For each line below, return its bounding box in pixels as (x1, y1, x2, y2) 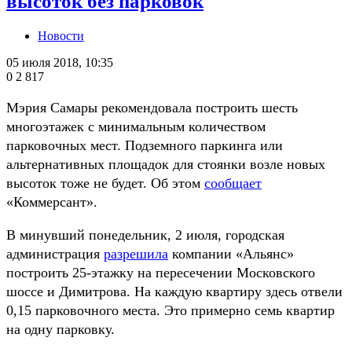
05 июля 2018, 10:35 (6, 56, 113, 70)
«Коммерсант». (6, 194, 97, 211)
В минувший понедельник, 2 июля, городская (6, 227, 284, 244)
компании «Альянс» (168, 246, 294, 262)
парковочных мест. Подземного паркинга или (6, 137, 283, 154)
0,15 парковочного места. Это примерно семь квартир (6, 302, 335, 319)
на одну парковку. (6, 321, 115, 338)
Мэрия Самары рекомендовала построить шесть (6, 100, 298, 116)
